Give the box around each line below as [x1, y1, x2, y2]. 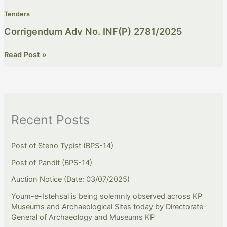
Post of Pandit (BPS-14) [11, 158, 93, 168]
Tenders [4, 10, 30, 18]
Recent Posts [11, 111, 90, 127]
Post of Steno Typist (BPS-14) [11, 141, 114, 151]
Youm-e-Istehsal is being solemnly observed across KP [11, 192, 203, 201]
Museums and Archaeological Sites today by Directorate [11, 202, 204, 212]
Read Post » [4, 50, 47, 60]
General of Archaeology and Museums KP [11, 213, 155, 222]
